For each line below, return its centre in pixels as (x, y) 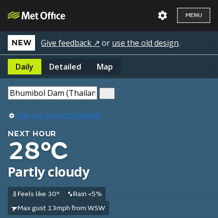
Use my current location (58, 115)
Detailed (65, 67)
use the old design (145, 43)
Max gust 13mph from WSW (61, 208)
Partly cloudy (48, 172)
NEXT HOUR (32, 134)
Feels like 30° (38, 194)
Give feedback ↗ (71, 43)
